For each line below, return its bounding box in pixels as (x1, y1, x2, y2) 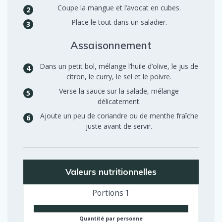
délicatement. (97, 96, 141, 106)
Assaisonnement (70, 38, 152, 52)
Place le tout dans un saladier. (71, 17, 167, 27)
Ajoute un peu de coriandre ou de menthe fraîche (40, 111, 198, 120)
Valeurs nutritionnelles (65, 166, 157, 177)
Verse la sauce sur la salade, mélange (59, 86, 179, 96)
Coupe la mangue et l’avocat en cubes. (57, 2, 181, 12)
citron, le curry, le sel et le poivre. (66, 71, 171, 81)
